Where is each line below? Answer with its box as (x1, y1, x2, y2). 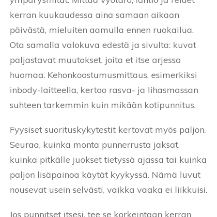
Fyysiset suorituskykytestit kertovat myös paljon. (10, 124, 206, 136)
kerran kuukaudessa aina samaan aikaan (10, 9, 179, 21)
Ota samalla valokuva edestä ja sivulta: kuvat (10, 39, 196, 51)
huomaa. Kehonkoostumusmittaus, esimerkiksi (10, 69, 197, 81)
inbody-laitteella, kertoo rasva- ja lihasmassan (10, 84, 198, 96)
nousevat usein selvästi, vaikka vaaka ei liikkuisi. (10, 184, 207, 196)
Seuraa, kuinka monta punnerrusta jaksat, (10, 139, 180, 151)
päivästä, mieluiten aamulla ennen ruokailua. (10, 24, 194, 36)
